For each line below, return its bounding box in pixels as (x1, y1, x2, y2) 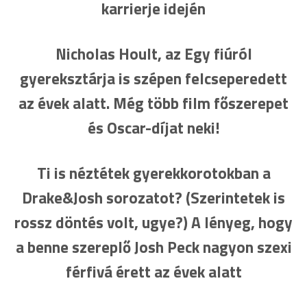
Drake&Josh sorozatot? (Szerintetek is (22, 186, 285, 210)
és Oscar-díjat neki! (87, 116, 220, 140)
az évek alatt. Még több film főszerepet (19, 91, 288, 115)
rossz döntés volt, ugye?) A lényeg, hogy (14, 210, 293, 234)
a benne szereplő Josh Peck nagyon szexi (15, 235, 292, 259)
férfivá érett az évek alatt (65, 260, 242, 284)
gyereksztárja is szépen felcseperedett (20, 66, 287, 90)
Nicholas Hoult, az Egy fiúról (55, 42, 252, 66)
